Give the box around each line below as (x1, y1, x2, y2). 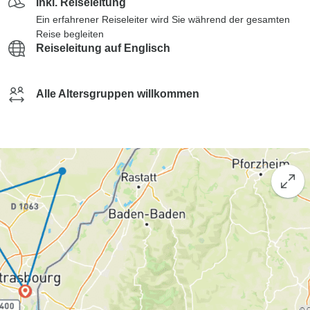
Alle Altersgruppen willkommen (36, 88, 199, 100)
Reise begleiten (36, 28, 104, 39)
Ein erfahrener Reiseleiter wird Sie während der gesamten (36, 14, 290, 25)
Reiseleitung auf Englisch (36, 42, 170, 54)
